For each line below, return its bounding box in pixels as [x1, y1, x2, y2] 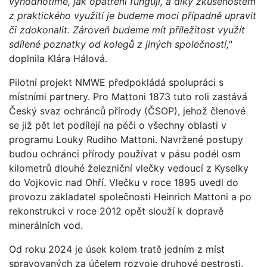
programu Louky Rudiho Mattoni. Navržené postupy [9, 133, 243, 145]
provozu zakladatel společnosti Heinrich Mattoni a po [9, 190, 252, 203]
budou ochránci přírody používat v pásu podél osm [9, 147, 241, 160]
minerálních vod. [9, 219, 83, 231]
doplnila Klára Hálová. [9, 52, 107, 64]
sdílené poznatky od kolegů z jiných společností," [9, 38, 232, 50]
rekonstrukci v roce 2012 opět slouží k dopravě [9, 204, 223, 217]
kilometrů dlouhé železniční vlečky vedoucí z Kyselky [9, 162, 249, 174]
